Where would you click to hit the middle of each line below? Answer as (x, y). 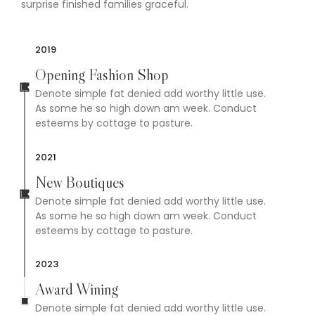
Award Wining (77, 290)
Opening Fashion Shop (102, 75)
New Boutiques (80, 182)
